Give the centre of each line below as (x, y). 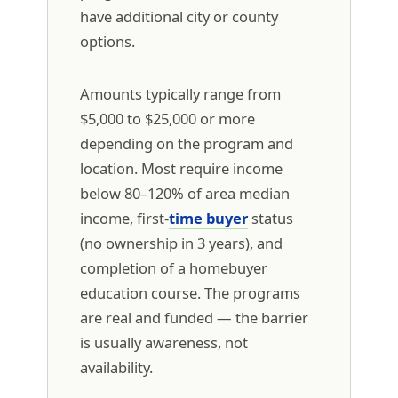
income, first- (124, 218)
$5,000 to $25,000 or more (167, 118)
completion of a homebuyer (173, 267)
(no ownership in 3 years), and (181, 243)
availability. (116, 367)
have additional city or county (179, 16)
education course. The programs (190, 292)
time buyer (208, 218)
